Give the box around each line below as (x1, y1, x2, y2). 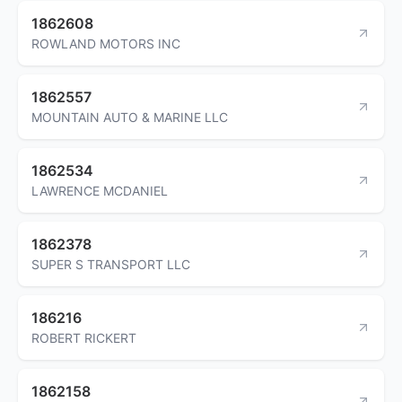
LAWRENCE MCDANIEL (31, 182, 168, 198)
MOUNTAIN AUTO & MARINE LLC (31, 109, 228, 125)
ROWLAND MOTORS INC (31, 35, 180, 51)
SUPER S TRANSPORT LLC (31, 256, 190, 272)
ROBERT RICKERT (31, 329, 136, 345)
